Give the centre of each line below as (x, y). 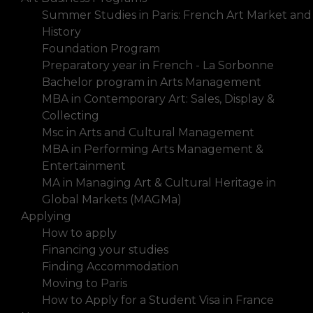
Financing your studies (105, 249)
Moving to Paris (85, 283)
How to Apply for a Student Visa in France (158, 300)
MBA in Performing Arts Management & (153, 149)
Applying (46, 216)
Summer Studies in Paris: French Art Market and (177, 15)
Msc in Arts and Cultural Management (148, 132)
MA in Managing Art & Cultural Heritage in (159, 182)
